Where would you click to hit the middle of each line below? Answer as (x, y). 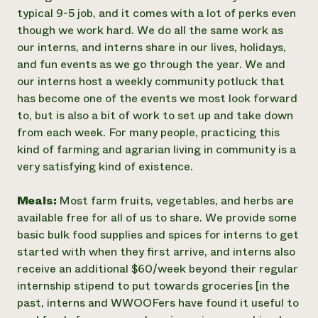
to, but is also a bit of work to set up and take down (155, 115)
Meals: (38, 201)
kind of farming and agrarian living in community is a (157, 149)
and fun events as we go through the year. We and (151, 64)
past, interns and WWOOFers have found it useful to (158, 303)
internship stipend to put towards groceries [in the (153, 286)
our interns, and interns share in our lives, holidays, (152, 47)
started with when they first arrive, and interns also (156, 252)
